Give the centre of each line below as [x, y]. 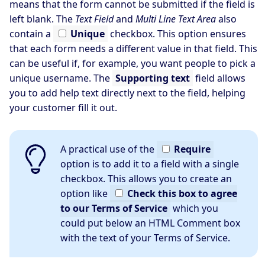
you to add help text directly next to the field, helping [127, 93]
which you [195, 209]
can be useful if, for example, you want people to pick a [132, 63]
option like [85, 194]
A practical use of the [109, 149]
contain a [31, 33]
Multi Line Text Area [176, 19]
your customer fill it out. [63, 107]
